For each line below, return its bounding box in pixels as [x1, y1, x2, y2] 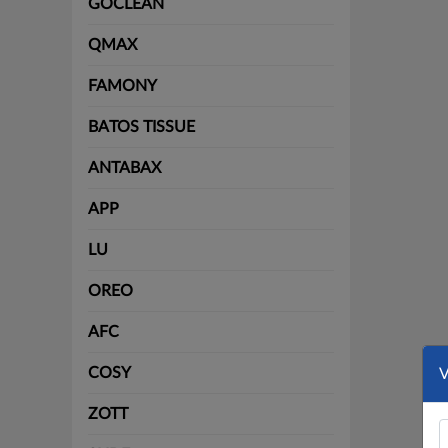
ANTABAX [88, 160, 161, 177]
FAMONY [88, 78, 157, 95]
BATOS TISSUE [88, 119, 195, 136]
